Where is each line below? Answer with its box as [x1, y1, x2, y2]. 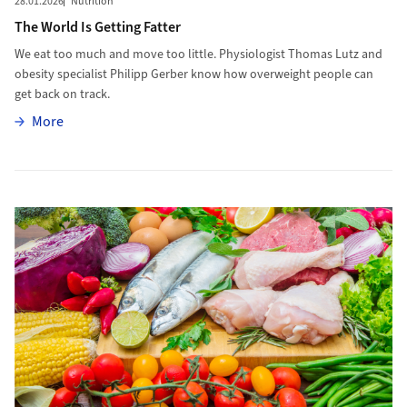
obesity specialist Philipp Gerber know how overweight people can [14, 65, 373, 84]
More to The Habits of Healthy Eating [13, 171, 234, 192]
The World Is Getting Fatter [14, 17, 181, 38]
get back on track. [14, 85, 110, 104]
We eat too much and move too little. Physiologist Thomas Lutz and [14, 45, 382, 65]
